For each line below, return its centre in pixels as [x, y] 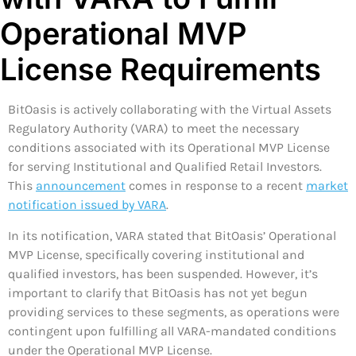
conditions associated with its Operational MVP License [169, 148]
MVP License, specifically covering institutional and [156, 254]
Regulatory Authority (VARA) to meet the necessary [153, 129]
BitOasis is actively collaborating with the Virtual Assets [170, 110]
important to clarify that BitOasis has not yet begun [158, 292]
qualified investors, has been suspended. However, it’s [163, 273]
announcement [81, 186]
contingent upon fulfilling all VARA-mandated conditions [172, 331]
